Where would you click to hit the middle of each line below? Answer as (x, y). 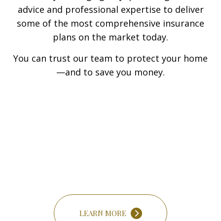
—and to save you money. (110, 72)
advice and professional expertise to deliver (110, 10)
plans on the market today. (110, 37)
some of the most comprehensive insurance (110, 23)
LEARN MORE (104, 213)
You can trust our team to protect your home (110, 58)
